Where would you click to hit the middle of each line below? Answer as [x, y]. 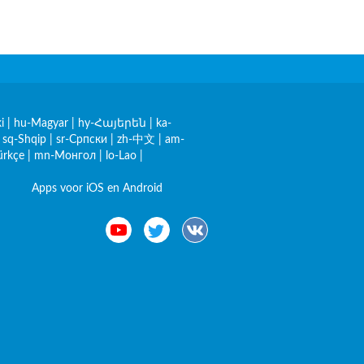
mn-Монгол [65, 156]
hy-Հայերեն [112, 123]
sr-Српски [82, 140]
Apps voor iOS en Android [97, 188]
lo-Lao [121, 156]
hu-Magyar [41, 123]
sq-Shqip [24, 140]
